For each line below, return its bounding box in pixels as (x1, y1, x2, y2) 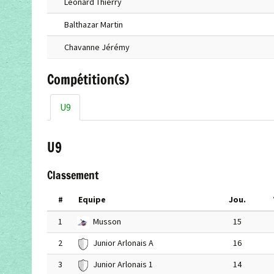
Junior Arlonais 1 (92, 259, 153, 270)
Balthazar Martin (64, 19, 123, 31)
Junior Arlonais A (92, 237, 154, 249)
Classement (47, 168, 98, 183)
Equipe (78, 194, 106, 206)
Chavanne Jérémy (64, 42, 130, 53)
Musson (92, 216, 121, 228)
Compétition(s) (47, 70, 129, 89)
